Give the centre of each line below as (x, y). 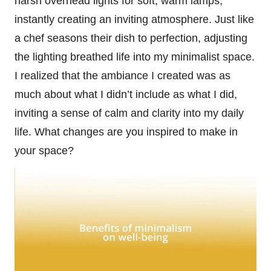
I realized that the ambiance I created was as (122, 75)
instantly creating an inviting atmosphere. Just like (134, 19)
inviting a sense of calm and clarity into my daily (129, 113)
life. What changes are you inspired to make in (126, 132)
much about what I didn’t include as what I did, (126, 94)
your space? (44, 150)
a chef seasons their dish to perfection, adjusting (131, 38)
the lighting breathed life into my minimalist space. (135, 57)
